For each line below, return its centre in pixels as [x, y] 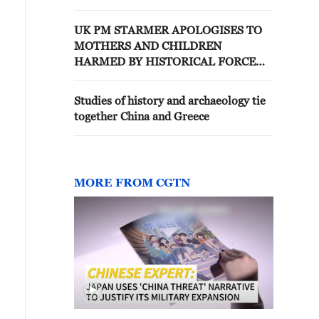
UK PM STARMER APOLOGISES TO [168, 30]
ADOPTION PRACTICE [134, 77]
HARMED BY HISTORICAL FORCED [169, 61]
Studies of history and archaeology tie [170, 100]
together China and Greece [142, 116]
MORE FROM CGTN [132, 182]
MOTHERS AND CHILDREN [148, 46]
